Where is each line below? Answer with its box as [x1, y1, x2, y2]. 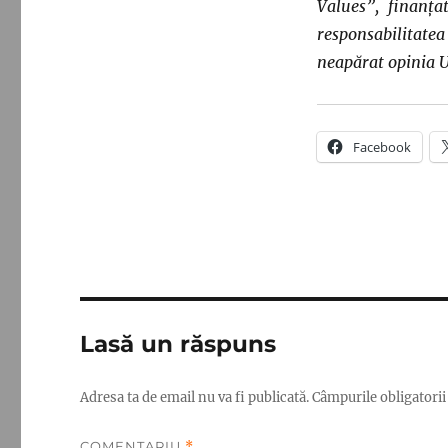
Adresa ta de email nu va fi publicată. [80, 388, 310, 406]
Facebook [352, 137, 411, 156]
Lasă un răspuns [80, 329, 277, 358]
